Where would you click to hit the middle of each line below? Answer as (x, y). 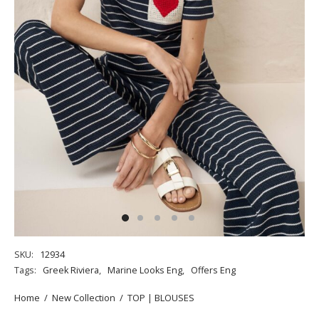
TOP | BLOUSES (161, 297)
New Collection (84, 297)
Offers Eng (213, 271)
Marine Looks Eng (145, 271)
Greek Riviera (71, 271)
